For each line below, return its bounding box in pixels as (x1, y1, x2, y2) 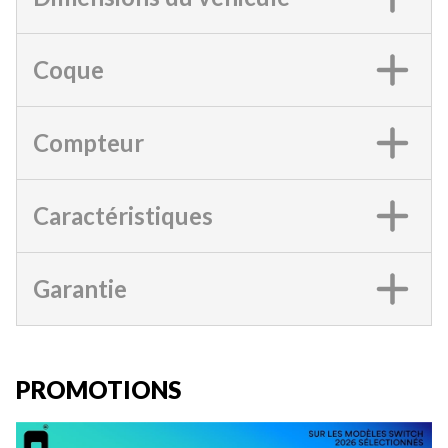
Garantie (33, 273, 127, 303)
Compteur (33, 127, 144, 157)
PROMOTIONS (16, 374, 181, 404)
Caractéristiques (33, 200, 213, 230)
